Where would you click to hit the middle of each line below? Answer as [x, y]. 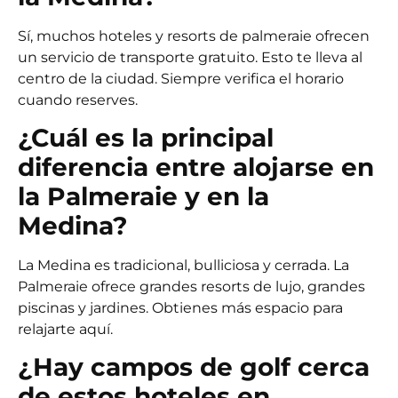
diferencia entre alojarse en [196, 167]
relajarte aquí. [65, 329]
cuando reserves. [78, 99]
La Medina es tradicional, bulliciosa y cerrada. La [183, 265]
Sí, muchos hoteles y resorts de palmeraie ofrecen [194, 36]
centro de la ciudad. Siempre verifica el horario [181, 78]
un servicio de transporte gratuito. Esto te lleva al [190, 57]
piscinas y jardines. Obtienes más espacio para [180, 307]
